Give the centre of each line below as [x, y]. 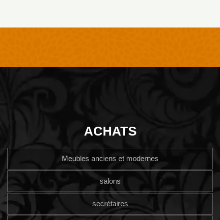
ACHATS [110, 131]
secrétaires [110, 203]
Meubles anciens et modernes [110, 158]
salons [110, 181]
